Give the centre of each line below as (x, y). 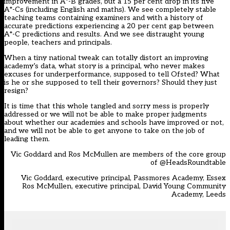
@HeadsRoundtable (193, 163)
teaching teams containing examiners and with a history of (104, 18)
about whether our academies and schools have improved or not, (114, 123)
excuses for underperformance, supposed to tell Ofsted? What (112, 74)
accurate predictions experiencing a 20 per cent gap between (109, 26)
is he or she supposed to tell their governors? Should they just (111, 83)
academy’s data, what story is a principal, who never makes (104, 66)
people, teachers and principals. (58, 43)
